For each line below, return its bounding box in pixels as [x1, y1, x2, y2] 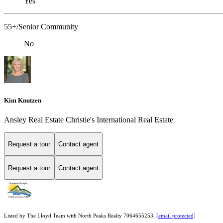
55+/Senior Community [4, 22, 78, 31]
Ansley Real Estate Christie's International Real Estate [4, 115, 173, 124]
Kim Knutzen [4, 96, 41, 104]
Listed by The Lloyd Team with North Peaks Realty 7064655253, [4, 213, 156, 219]
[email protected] [156, 213, 196, 219]
